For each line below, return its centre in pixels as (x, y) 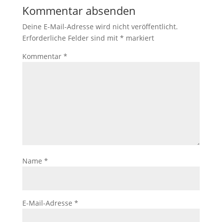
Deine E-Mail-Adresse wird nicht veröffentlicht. (100, 26)
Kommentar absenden (79, 10)
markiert (139, 38)
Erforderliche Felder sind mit (71, 38)
